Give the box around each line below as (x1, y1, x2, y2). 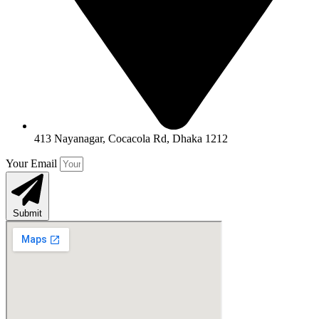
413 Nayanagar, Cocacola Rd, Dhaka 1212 (34, 132, 228, 145)
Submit (13, 207, 42, 219)
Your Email (6, 157, 60, 169)
